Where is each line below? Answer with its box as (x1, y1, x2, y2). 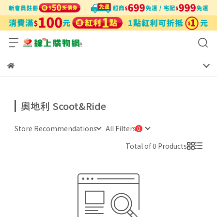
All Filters (106, 123, 136, 133)
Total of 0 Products (125, 140, 187, 151)
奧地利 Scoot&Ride (21, 98, 106, 113)
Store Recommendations (15, 123, 97, 133)
